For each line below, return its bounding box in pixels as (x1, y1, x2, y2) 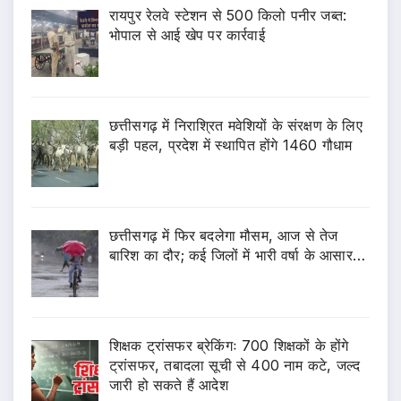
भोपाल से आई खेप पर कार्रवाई (109, 26, 265, 45)
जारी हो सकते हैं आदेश (109, 375, 228, 394)
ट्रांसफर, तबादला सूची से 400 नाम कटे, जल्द (109, 355, 361, 374)
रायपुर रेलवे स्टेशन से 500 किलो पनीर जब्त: (109, 6, 347, 25)
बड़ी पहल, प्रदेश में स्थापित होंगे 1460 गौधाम (109, 136, 353, 155)
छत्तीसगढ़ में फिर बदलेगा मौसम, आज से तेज (109, 226, 338, 244)
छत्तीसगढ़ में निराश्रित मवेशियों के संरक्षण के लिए (109, 116, 363, 135)
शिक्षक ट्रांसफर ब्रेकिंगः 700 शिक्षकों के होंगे (109, 336, 349, 354)
